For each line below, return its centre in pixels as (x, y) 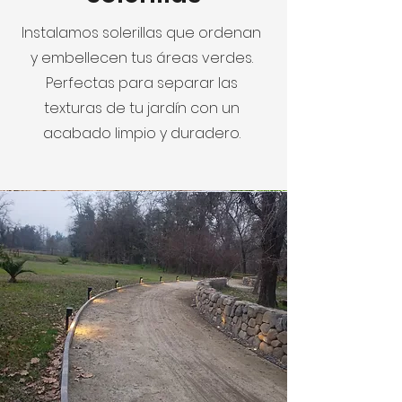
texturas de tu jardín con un (141, 108)
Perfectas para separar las (141, 83)
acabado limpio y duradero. (141, 133)
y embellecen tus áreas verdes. (141, 57)
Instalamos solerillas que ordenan (141, 32)
